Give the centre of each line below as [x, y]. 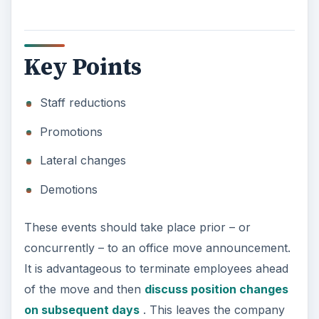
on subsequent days [82, 309]
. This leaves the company [212, 309]
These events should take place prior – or [137, 227]
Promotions [71, 131]
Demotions [68, 189]
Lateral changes [83, 161]
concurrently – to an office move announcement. [157, 247]
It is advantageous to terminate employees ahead [156, 268]
